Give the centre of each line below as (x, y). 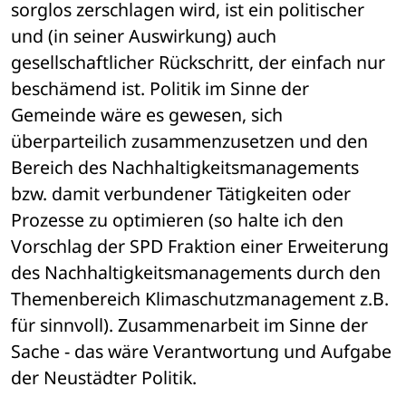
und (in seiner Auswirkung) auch (144, 36)
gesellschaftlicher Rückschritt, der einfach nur (198, 63)
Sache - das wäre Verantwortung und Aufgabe (201, 352)
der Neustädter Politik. (104, 378)
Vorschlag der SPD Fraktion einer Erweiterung (200, 246)
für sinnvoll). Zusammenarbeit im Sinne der (189, 325)
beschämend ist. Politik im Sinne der (160, 89)
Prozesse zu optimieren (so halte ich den (177, 220)
